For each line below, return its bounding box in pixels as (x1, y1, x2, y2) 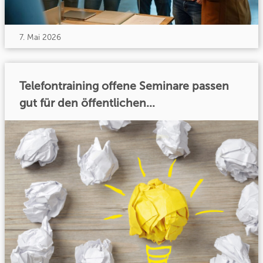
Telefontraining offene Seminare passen (19, 79, 230, 93)
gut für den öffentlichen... (19, 96, 156, 110)
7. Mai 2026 (19, 32, 62, 43)
